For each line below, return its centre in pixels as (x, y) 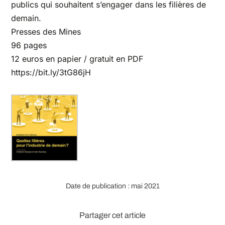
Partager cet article (113, 215)
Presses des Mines (46, 32)
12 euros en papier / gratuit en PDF (77, 59)
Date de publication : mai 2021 (113, 186)
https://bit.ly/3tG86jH (51, 73)
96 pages (29, 45)
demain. (26, 18)
